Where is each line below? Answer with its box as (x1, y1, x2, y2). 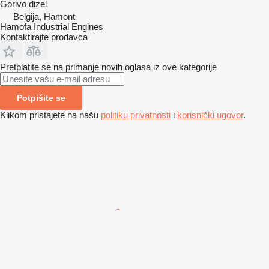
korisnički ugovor (177, 109, 243, 120)
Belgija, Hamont (13, 11, 75, 22)
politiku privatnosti (101, 109, 171, 120)
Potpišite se (17, 92, 65, 103)
